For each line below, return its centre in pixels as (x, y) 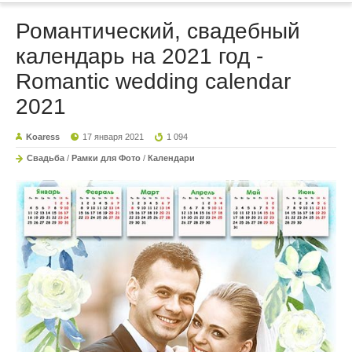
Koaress (43, 137)
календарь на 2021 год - (139, 57)
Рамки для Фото (106, 158)
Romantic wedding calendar (153, 82)
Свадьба (46, 158)
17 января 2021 (114, 137)
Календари (171, 158)
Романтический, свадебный (158, 31)
